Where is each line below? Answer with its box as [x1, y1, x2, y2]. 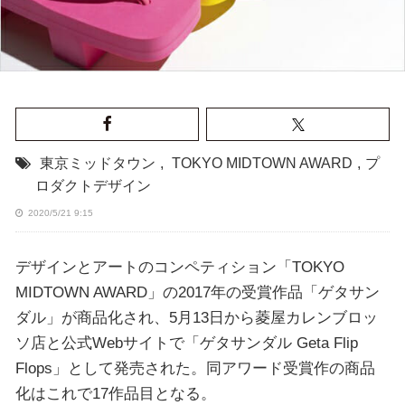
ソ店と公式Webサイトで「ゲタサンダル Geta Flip [14, 333, 358, 352]
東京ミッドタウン [39, 155, 155, 172]
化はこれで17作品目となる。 [14, 383, 216, 402]
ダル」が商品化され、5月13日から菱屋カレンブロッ [14, 307, 378, 326]
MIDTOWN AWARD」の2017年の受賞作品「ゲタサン [14, 282, 380, 301]
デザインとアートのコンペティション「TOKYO [14, 257, 344, 276]
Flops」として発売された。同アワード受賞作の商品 [14, 358, 375, 377]
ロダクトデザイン [34, 178, 151, 194]
